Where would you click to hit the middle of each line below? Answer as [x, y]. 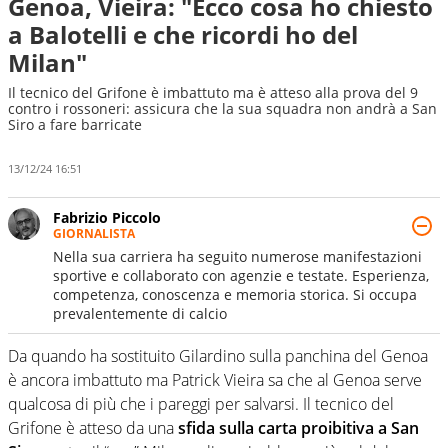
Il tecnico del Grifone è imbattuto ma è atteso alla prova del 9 [213, 92]
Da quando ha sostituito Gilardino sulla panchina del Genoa [218, 355]
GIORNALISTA [94, 233]
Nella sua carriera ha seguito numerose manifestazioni [237, 256]
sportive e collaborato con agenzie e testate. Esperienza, [241, 275]
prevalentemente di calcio [140, 313]
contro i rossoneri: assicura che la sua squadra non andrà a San [222, 108]
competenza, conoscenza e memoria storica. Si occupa [235, 294]
